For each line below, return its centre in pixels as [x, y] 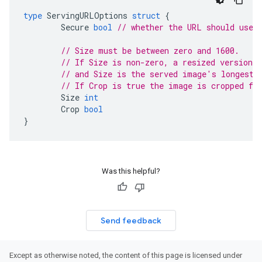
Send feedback [131, 220]
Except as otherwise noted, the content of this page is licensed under [126, 255]
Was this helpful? [131, 171]
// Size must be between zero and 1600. [150, 51]
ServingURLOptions [87, 15]
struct [146, 15]
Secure [75, 27]
